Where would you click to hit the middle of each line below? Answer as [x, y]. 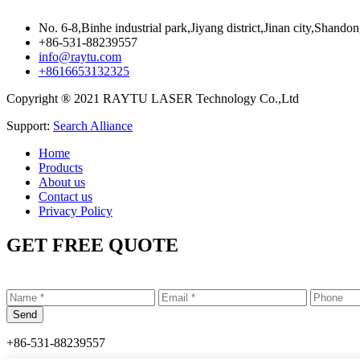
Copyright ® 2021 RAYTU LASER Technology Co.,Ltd [153, 99]
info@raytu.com [80, 57]
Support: [30, 126]
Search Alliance [93, 126]
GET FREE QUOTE [92, 245]
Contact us [65, 197]
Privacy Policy [76, 211]
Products [61, 168]
